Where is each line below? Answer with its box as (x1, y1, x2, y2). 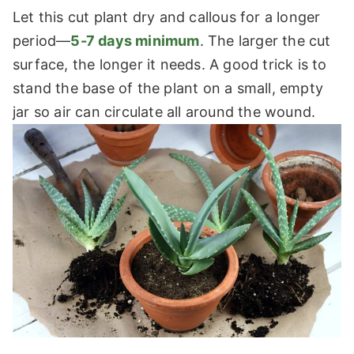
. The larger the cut (199, 32, 331, 49)
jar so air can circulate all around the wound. (13, 103, 316, 120)
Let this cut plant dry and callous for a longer (13, 8, 321, 25)
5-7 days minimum (70, 32, 200, 49)
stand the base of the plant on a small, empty (13, 79, 324, 96)
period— (13, 32, 71, 49)
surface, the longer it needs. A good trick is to (13, 55, 327, 73)
